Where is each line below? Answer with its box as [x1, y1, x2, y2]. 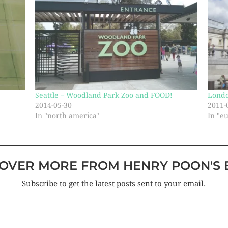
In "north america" [35, 111, 100, 120]
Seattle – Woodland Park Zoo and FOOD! [35, 91, 173, 99]
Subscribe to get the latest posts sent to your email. [22, 179, 206, 188]
